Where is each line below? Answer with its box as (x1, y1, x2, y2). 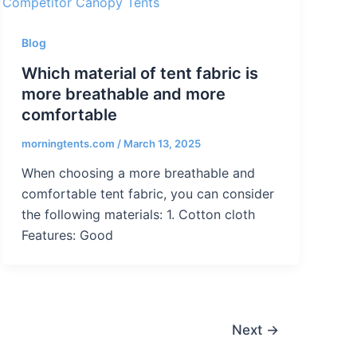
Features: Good (21, 227, 113, 244)
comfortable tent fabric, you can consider (21, 186, 274, 202)
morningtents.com (21, 136, 117, 150)
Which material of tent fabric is (21, 63, 258, 83)
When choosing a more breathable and (21, 165, 255, 182)
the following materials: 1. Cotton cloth (21, 206, 255, 223)
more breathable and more (21, 84, 226, 104)
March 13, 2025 (123, 136, 201, 150)
